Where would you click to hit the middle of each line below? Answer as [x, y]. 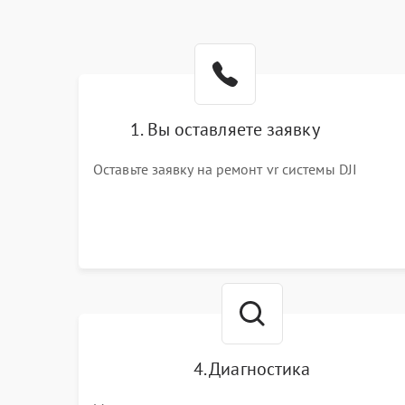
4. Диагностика [252, 369]
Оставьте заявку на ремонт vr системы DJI [225, 169]
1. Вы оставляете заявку [225, 129]
